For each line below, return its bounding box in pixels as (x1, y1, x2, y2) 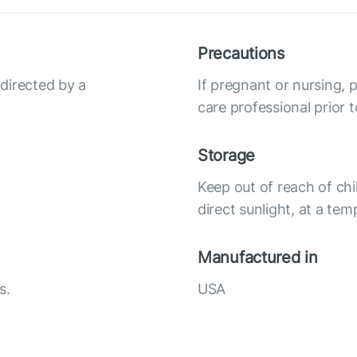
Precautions (198, 43, 284, 63)
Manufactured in (198, 247, 318, 267)
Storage (198, 145, 256, 165)
